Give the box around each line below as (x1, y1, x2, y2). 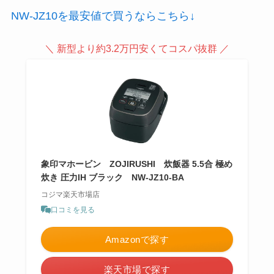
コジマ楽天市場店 (40, 190, 100, 199)
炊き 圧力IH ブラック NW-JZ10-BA (40, 172, 184, 182)
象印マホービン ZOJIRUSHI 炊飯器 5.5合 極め (40, 158, 232, 169)
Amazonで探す (105, 234, 169, 245)
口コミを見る (50, 205, 95, 214)
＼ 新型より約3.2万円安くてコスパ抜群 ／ (45, 42, 229, 54)
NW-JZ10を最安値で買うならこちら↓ (10, 9, 195, 22)
